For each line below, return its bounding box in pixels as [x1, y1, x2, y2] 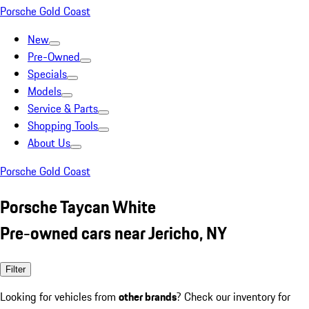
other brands [119, 288, 177, 305]
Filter [6, 263, 26, 275]
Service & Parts [28, 100, 98, 117]
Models [28, 83, 61, 99]
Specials [28, 66, 67, 82]
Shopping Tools [28, 117, 98, 134]
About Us [28, 134, 70, 151]
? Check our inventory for [177, 288, 290, 305]
